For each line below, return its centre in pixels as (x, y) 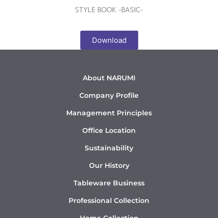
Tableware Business (109, 183)
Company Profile (109, 96)
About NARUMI (109, 78)
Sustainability (109, 148)
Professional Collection (109, 201)
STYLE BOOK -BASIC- (109, 10)
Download (109, 40)
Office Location (109, 131)
